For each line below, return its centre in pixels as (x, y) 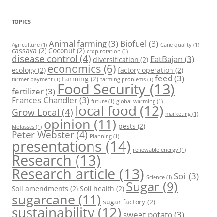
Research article (63, 174)
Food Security (101, 89)
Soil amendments (40, 189)
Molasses (23, 127)
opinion (67, 124)
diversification (116, 59)
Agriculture (26, 45)
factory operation (146, 70)
